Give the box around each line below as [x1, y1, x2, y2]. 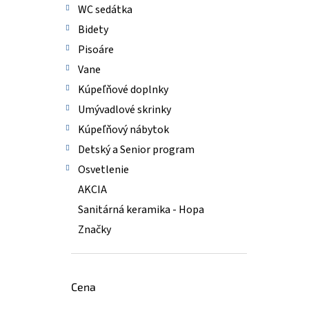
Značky [78, 222, 111, 237]
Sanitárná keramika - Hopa [78, 202, 204, 217]
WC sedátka [78, 2, 132, 17]
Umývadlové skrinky [78, 102, 171, 117]
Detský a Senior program [78, 142, 195, 157]
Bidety [78, 22, 108, 37]
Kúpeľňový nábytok [78, 122, 169, 137]
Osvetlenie [78, 162, 129, 177]
